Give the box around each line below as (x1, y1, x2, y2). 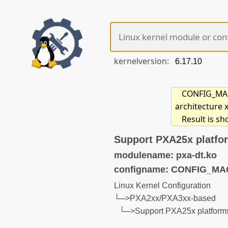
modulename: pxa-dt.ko (114, 150, 217, 161)
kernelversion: (114, 55, 171, 67)
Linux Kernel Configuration (114, 181, 211, 190)
